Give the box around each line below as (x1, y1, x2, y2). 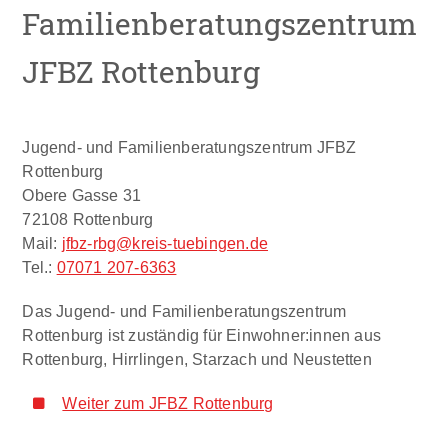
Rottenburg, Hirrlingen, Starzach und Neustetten (22, 350, 372, 369)
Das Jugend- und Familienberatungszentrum (22, 302, 347, 321)
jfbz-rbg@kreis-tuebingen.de (61, 234, 269, 253)
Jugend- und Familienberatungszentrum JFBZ (22, 138, 357, 157)
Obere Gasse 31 (22, 186, 142, 205)
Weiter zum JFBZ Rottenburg (62, 394, 274, 413)
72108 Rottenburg (22, 210, 154, 229)
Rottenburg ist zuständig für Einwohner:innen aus (22, 326, 382, 345)
